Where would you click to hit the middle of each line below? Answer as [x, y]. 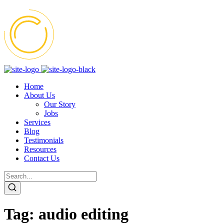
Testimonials [44, 140]
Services [37, 122]
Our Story [60, 104]
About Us [39, 95]
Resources [40, 149]
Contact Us [42, 158]
